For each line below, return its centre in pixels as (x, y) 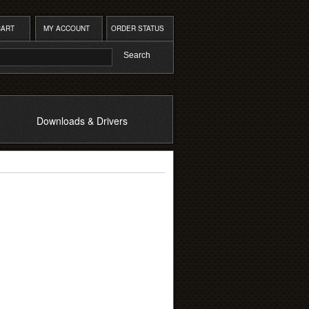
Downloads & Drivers (82, 121)
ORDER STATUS (137, 28)
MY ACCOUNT (66, 28)
